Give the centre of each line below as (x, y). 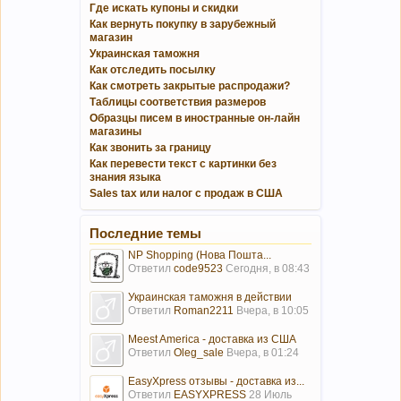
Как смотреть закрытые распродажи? (190, 85)
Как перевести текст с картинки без (183, 163)
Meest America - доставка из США (212, 339)
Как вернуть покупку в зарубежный (183, 24)
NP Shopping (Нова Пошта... (200, 255)
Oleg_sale (199, 352)
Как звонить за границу (150, 147)
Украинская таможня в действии (210, 297)
